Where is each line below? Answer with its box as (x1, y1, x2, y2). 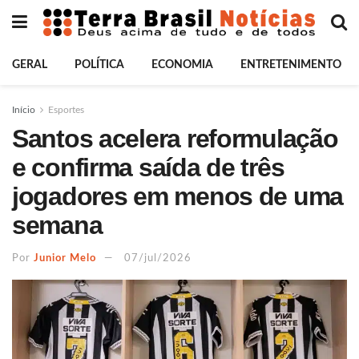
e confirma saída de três (12, 153, 284, 182)
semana (12, 211, 103, 240)
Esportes (48, 105, 84, 115)
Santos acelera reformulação (12, 124, 338, 153)
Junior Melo (34, 252, 96, 264)
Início (12, 105, 35, 115)
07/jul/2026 (124, 252, 192, 264)
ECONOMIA (151, 59, 213, 71)
